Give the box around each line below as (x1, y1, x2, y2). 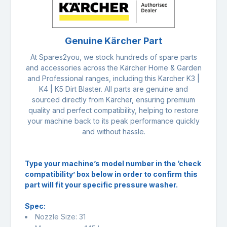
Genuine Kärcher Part (65, 35, 162, 46)
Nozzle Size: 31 (35, 212, 86, 221)
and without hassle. (82, 127, 145, 136)
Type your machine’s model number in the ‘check (25, 159, 201, 168)
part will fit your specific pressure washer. (25, 180, 178, 189)
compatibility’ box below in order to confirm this (25, 169, 198, 178)
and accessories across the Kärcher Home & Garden (25, 63, 202, 72)
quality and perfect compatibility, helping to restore (28, 105, 199, 115)
